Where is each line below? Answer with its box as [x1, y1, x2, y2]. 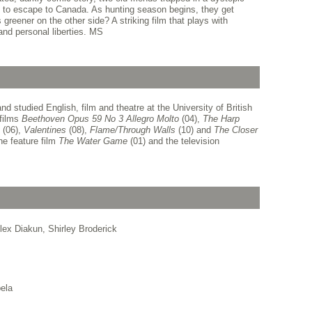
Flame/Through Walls [89, 124, 175, 135]
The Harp [202, 113, 240, 124]
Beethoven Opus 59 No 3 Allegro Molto [21, 113, 179, 124]
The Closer [213, 124, 258, 135]
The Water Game [58, 135, 127, 146]
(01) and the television [127, 135, 219, 146]
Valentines [23, 124, 66, 135]
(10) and [175, 124, 214, 135]
